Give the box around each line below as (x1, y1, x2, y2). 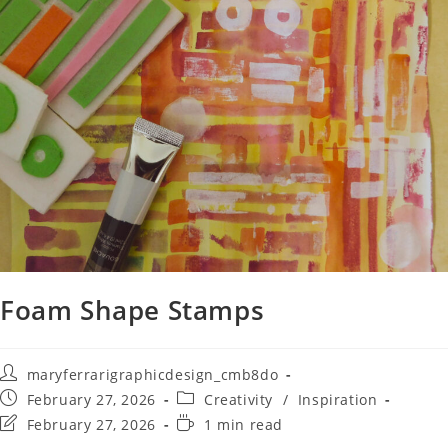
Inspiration (297, 390, 378, 410)
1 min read (204, 415, 284, 435)
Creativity (204, 390, 274, 410)
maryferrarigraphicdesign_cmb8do (26, 365, 279, 385)
